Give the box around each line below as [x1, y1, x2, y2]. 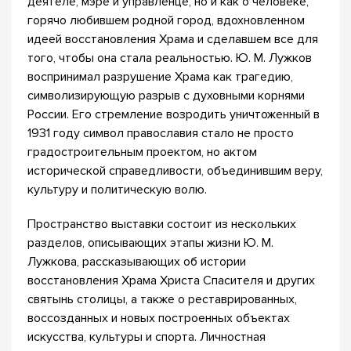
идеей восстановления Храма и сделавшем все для [27, 31, 318, 47]
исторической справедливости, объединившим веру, [27, 163, 323, 179]
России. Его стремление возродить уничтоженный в [27, 107, 320, 122]
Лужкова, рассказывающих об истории [27, 254, 246, 270]
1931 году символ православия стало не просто [27, 125, 294, 141]
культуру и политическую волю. [27, 182, 207, 197]
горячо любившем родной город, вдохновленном [27, 13, 305, 28]
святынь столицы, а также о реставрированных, [27, 291, 297, 307]
